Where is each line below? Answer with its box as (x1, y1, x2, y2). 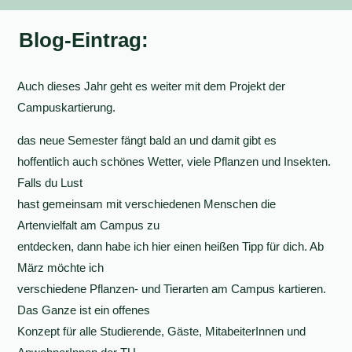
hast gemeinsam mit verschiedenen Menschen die (17, 197, 277, 211)
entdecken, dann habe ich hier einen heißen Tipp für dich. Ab (17, 240, 324, 253)
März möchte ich (17, 261, 104, 274)
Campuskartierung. (17, 101, 119, 114)
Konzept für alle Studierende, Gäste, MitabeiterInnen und (17, 324, 306, 338)
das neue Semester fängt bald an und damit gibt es (17, 134, 277, 147)
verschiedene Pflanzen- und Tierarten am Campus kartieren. (17, 282, 327, 295)
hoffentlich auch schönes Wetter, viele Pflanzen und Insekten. (17, 155, 332, 168)
